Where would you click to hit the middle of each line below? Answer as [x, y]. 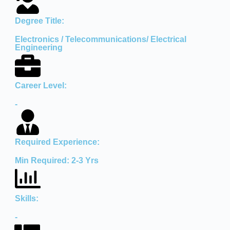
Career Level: [41, 85]
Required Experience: [57, 142]
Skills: [26, 198]
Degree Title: [39, 21]
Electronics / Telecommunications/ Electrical [100, 39]
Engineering [39, 47]
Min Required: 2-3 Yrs [56, 160]
